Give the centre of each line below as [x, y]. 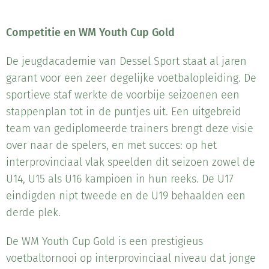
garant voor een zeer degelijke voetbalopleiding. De [131, 78]
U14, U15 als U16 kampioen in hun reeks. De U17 [120, 179]
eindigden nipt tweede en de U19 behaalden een [126, 196]
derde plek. [33, 213]
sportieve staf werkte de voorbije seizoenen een [123, 95]
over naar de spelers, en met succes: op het [111, 146]
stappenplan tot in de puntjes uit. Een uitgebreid [124, 112]
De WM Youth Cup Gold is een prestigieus [104, 242]
